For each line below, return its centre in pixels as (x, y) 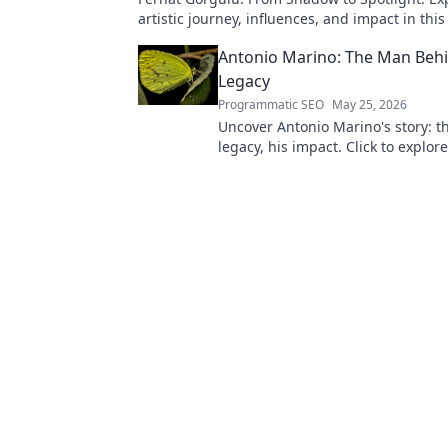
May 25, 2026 (369, 104)
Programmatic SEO (271, 104)
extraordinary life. (278, 166)
